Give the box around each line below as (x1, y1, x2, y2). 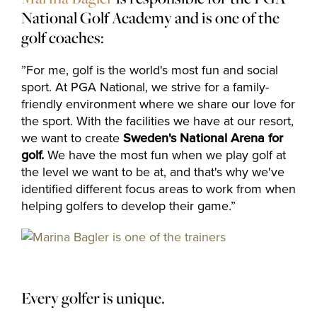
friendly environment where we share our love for (21, 96, 295, 112)
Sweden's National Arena (123, 130, 265, 146)
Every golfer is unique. (21, 287, 165, 309)
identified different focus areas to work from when (21, 181, 296, 197)
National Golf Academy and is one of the (21, 6, 279, 29)
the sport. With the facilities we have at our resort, (21, 113, 294, 129)
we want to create (21, 130, 123, 146)
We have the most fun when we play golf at (47, 147, 286, 163)
